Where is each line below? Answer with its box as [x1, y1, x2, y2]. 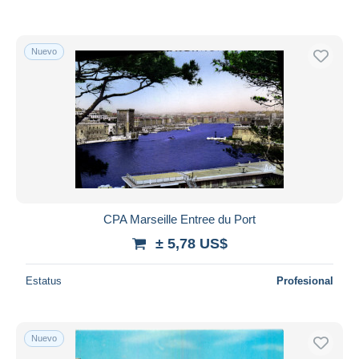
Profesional [276, 274, 333, 287]
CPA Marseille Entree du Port [103, 212, 256, 226]
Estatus [26, 274, 62, 287]
